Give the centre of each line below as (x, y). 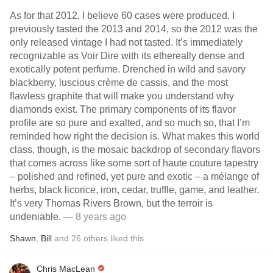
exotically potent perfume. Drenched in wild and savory (128, 69)
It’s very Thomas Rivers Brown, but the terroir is (111, 203)
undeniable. (35, 217)
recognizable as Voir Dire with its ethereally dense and (127, 56)
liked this (126, 238)
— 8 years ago (94, 217)
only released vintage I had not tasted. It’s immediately (126, 42)
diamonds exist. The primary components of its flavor (123, 109)
